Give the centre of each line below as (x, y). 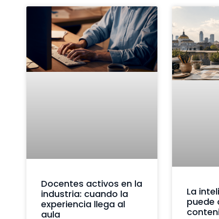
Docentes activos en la (91, 183)
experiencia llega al (83, 204)
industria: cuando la (84, 194)
